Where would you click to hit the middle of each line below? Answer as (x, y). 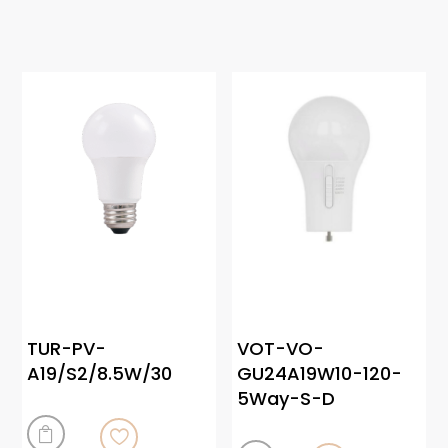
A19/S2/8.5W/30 (100, 373)
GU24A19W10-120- (320, 373)
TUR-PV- (67, 348)
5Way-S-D (286, 398)
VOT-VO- (281, 348)
